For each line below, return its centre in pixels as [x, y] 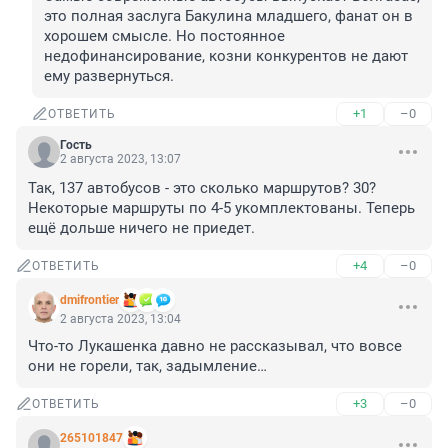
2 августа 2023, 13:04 [120, 319]
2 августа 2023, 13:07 [120, 159]
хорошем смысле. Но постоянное [164, 36]
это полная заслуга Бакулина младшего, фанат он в [228, 16]
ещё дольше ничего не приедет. [141, 228]
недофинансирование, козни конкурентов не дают [226, 56]
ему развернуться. [109, 76]
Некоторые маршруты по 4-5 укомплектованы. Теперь [221, 208]
